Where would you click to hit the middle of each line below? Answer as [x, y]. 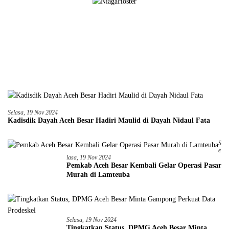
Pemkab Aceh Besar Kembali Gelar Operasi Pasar [144, 165]
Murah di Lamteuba [98, 174]
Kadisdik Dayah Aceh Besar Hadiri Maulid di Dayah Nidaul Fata [109, 120]
